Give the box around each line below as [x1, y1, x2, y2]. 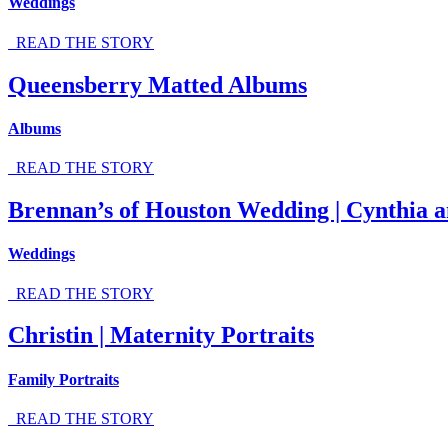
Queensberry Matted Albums [8, 71, 307, 98]
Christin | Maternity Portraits [8, 322, 314, 349]
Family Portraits [8, 370, 119, 388]
